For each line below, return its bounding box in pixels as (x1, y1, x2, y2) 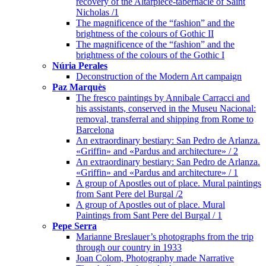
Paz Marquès (52, 82, 106, 93)
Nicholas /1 (76, 7, 119, 18)
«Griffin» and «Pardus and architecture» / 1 (76, 167, 238, 178)
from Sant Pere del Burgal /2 (76, 189, 183, 199)
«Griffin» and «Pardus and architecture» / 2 (76, 146, 238, 157)
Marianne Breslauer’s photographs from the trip (76, 232, 254, 242)
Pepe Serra (52, 221, 97, 232)
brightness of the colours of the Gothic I (76, 50, 224, 61)
